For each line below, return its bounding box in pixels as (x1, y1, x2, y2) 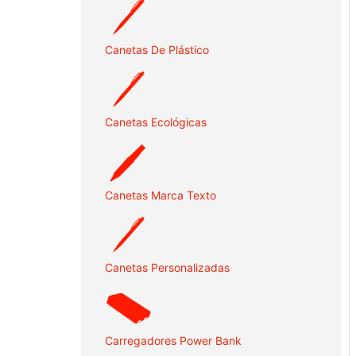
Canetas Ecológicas (105, 115, 207, 130)
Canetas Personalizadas (105, 261, 230, 275)
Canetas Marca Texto (105, 188, 216, 202)
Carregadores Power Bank (105, 333, 242, 347)
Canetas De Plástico (105, 42, 209, 56)
